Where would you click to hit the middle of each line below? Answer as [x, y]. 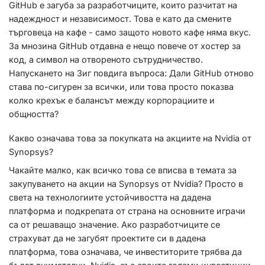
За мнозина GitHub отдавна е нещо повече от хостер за [125, 46]
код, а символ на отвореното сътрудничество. [106, 59]
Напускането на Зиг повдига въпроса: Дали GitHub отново [131, 73]
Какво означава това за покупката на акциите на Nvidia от [130, 138]
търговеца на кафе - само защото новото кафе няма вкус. [130, 32]
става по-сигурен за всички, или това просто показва [121, 86]
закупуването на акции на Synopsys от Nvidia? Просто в [126, 183]
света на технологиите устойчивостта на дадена [110, 197]
